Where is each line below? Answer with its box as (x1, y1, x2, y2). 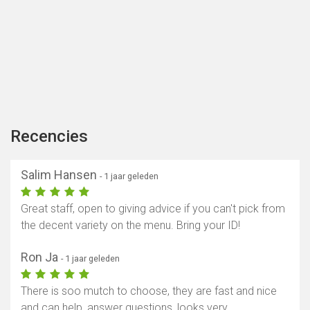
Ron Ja (21, 250, 61, 265)
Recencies (10, 127, 88, 147)
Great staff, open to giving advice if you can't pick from (21, 202, 285, 216)
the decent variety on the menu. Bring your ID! (21, 219, 240, 232)
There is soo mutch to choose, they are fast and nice (21, 284, 277, 298)
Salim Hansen (21, 167, 100, 183)
